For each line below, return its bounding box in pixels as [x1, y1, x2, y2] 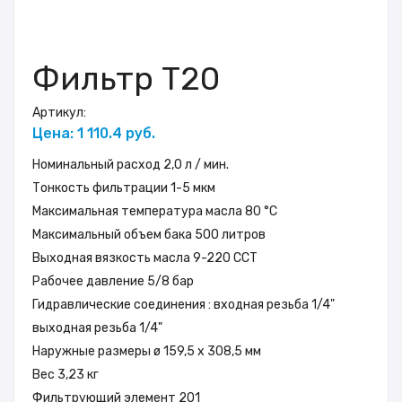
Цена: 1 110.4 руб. [32, 124, 155, 142]
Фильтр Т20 [32, 58, 220, 98]
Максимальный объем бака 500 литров [32, 226, 266, 242]
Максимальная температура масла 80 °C [32, 203, 277, 219]
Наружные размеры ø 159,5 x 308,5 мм [32, 343, 261, 359]
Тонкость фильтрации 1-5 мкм [32, 179, 215, 196]
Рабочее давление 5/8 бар [32, 273, 194, 289]
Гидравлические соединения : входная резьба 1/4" [32, 296, 335, 312]
